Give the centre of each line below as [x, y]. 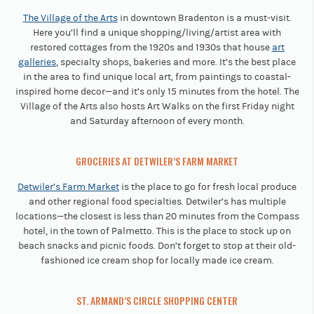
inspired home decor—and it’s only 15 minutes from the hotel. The [157, 91]
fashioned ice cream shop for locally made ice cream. [157, 260]
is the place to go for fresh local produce [208, 187]
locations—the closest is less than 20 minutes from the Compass [157, 216]
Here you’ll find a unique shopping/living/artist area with [157, 33]
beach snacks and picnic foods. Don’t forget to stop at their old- [157, 246]
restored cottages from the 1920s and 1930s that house [151, 47]
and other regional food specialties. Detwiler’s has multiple [157, 202]
